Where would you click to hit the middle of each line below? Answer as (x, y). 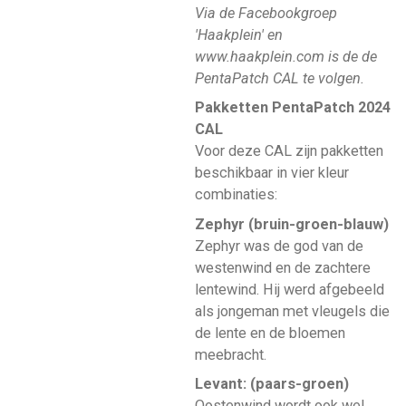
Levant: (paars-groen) (271, 383)
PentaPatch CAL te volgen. (279, 79)
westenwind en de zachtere (282, 267)
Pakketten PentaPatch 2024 (292, 108)
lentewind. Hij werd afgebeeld (289, 289)
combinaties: (236, 195)
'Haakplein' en (238, 35)
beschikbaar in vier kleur (271, 173)
